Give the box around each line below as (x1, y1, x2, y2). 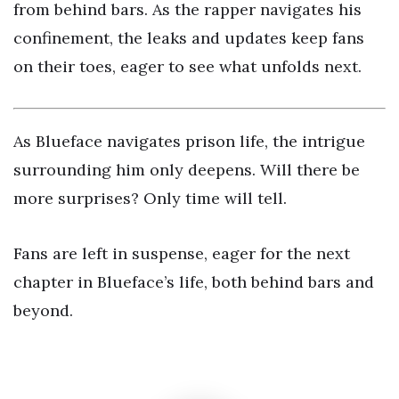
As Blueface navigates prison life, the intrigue (13, 130, 365, 151)
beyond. (13, 299, 73, 321)
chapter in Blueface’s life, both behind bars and (13, 271, 374, 292)
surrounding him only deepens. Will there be (13, 159, 360, 180)
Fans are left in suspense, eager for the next (13, 242, 350, 264)
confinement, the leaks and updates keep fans (13, 28, 364, 49)
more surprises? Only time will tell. (13, 187, 287, 208)
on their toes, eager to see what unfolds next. (13, 56, 362, 77)
